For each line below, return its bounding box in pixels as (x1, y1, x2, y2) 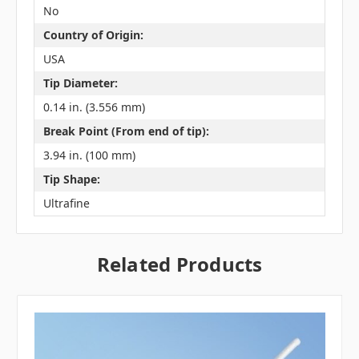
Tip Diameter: (42, 75, 118, 91)
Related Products (96, 250, 263, 277)
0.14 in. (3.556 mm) (42, 99, 145, 115)
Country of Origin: (42, 27, 143, 43)
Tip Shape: (42, 171, 100, 188)
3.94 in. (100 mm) (42, 147, 135, 163)
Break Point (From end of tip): (42, 123, 209, 139)
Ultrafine (42, 196, 90, 212)
